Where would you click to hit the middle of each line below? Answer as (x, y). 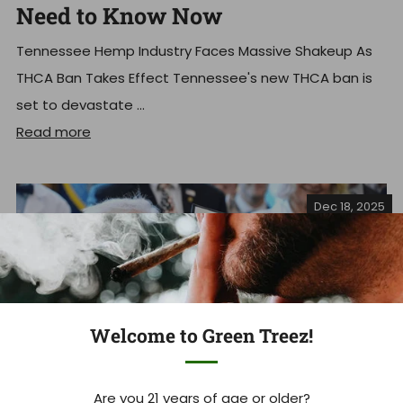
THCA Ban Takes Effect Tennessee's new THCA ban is (194, 78)
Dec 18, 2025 (349, 207)
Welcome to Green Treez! (201, 336)
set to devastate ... (81, 105)
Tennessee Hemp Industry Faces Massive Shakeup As (194, 51)
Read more (54, 132)
